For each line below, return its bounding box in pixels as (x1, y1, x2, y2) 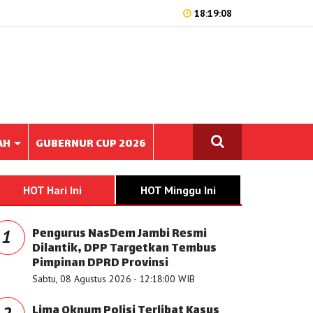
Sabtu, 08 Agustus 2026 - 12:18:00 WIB (32, 272, 195, 285)
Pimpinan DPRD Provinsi (32, 254, 168, 274)
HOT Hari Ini (23, 183, 82, 197)
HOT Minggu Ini (140, 183, 216, 197)
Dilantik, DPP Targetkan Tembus (32, 239, 217, 259)
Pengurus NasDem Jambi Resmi (32, 224, 207, 245)
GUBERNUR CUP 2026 (36, 135, 146, 154)
